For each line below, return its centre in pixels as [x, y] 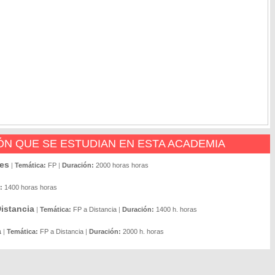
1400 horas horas [31, 187]
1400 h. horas [176, 209]
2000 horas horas [122, 165]
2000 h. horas [143, 231]
